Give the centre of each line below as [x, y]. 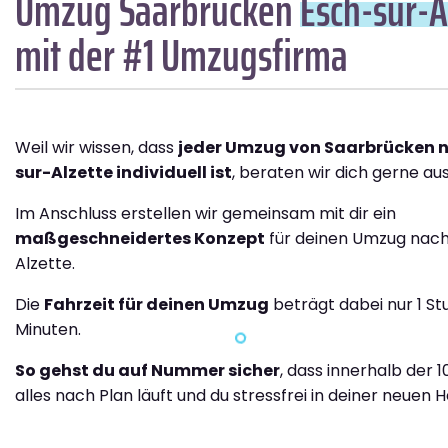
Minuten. [48, 330]
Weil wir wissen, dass [96, 148]
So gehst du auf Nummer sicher [147, 371]
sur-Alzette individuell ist [123, 173]
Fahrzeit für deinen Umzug [156, 305]
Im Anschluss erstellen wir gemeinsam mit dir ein [205, 214]
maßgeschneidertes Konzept [140, 239]
